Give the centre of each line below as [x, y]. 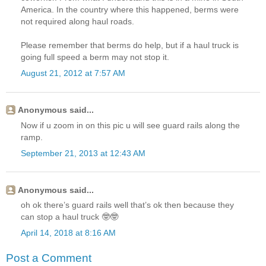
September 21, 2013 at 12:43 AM [83, 153]
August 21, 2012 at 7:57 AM [73, 73]
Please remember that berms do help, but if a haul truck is [130, 45]
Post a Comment [49, 258]
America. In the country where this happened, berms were [130, 10]
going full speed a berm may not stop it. [95, 57]
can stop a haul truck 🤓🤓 [69, 217]
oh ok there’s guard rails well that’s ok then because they [127, 205]
